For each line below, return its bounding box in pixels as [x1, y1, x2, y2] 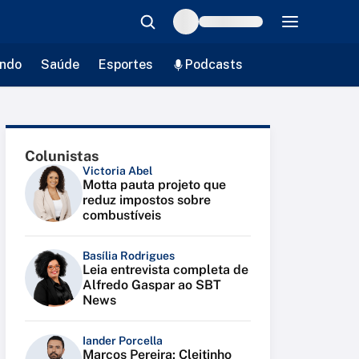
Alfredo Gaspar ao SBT [83, 277, 221, 292]
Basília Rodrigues [83, 249, 175, 262]
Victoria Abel [83, 164, 152, 177]
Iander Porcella [83, 334, 163, 347]
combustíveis [83, 208, 161, 223]
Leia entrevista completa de [83, 262, 248, 277]
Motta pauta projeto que [83, 177, 226, 192]
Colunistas [25, 147, 99, 164]
